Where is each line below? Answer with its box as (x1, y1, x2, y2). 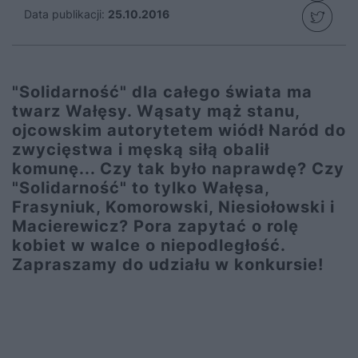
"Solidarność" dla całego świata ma (12, 82, 312, 101)
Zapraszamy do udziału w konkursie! (12, 255, 324, 274)
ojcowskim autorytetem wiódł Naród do (12, 121, 346, 140)
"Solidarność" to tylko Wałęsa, (12, 178, 269, 197)
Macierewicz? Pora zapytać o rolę (12, 217, 299, 236)
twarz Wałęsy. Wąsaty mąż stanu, (12, 101, 300, 121)
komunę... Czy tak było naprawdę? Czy (12, 159, 344, 178)
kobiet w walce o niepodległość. (12, 236, 285, 255)
